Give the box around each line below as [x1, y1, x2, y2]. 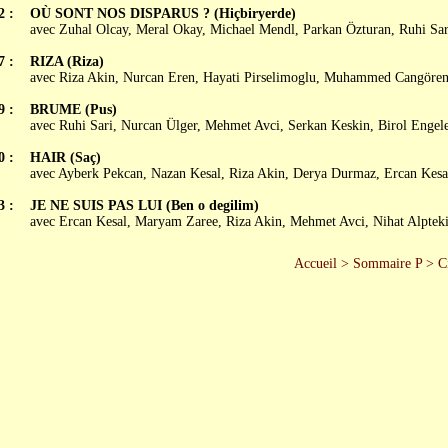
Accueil [293, 256, 337, 271]
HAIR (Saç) [29, 150, 101, 165]
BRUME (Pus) [29, 102, 117, 117]
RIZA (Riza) [29, 54, 104, 69]
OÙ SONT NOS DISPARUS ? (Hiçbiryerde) [29, 6, 296, 21]
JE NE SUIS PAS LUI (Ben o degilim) [29, 198, 259, 213]
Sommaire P [352, 256, 422, 271]
